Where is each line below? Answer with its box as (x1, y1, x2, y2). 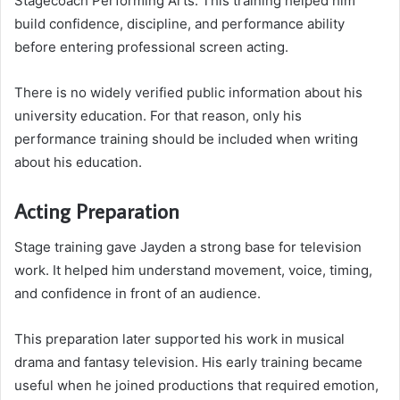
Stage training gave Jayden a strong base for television (14, 237, 362, 255)
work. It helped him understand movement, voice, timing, (14, 261, 372, 279)
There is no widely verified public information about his (14, 84, 362, 102)
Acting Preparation (14, 197, 179, 225)
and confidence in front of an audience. (14, 284, 261, 302)
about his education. (14, 154, 142, 171)
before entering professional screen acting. (14, 38, 288, 56)
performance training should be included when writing (14, 130, 358, 148)
